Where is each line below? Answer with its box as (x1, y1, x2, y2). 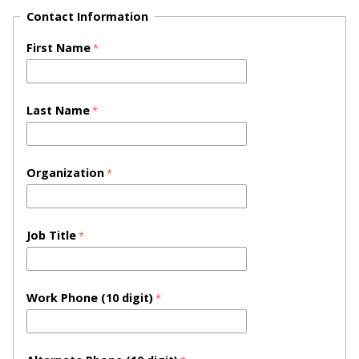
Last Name (26, 102, 90, 118)
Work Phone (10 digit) (26, 289, 153, 305)
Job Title (26, 227, 76, 243)
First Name (26, 39, 91, 55)
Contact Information (26, 8, 148, 24)
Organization (26, 164, 104, 180)
